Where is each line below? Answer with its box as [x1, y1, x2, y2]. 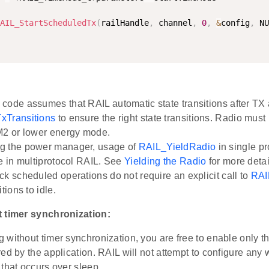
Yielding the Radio [124, 156, 207, 167]
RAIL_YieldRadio [138, 142, 216, 153]
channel [154, 18, 192, 28]
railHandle [101, 18, 149, 28]
